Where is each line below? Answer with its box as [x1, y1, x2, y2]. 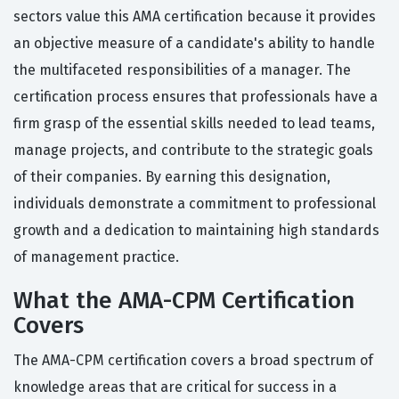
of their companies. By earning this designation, [13, 168, 330, 186]
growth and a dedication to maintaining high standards [13, 222, 379, 240]
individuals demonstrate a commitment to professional [13, 195, 376, 213]
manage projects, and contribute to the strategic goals [13, 142, 373, 159]
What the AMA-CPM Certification [13, 287, 354, 315]
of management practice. [13, 248, 179, 266]
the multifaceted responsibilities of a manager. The [13, 61, 351, 79]
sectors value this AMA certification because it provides [13, 8, 376, 26]
